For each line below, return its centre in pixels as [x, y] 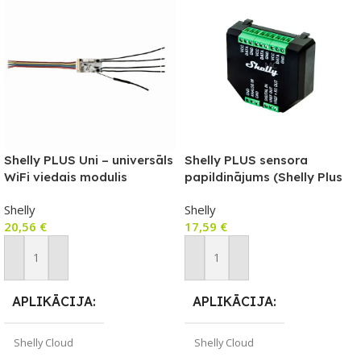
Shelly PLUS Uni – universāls [89, 160]
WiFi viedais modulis [66, 176]
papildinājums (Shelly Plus [263, 176]
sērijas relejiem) [232, 193]
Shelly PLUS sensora [246, 160]
